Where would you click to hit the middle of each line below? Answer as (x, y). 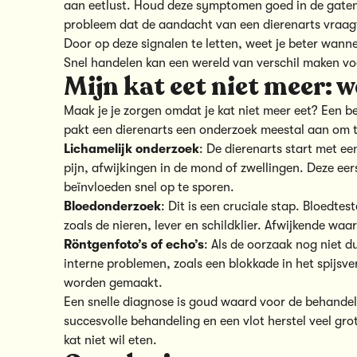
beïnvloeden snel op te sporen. (149, 187)
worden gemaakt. (113, 282)
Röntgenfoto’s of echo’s (134, 244)
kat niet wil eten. (110, 340)
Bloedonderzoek (112, 206)
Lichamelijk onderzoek (131, 149)
